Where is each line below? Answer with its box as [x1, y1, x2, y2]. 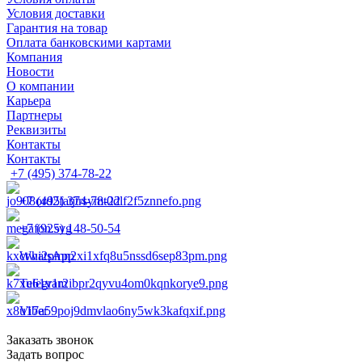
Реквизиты [6, 123, 66, 137]
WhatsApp [19, 249, 74, 263]
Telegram [19, 276, 67, 290]
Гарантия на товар [6, 21, 107, 35]
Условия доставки [6, 6, 105, 20]
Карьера [6, 94, 51, 107]
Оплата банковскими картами [6, 36, 171, 49]
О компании [6, 79, 74, 93]
